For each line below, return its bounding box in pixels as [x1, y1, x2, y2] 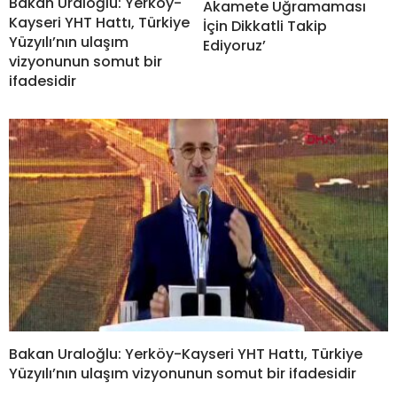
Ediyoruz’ [203, 35, 266, 57]
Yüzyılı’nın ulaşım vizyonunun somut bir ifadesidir [9, 363, 356, 385]
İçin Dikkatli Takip [203, 16, 327, 37]
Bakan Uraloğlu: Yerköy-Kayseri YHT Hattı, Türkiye [9, 344, 362, 365]
